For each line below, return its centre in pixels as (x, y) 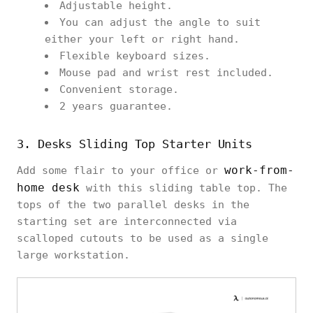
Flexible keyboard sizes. (135, 56)
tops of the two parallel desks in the (133, 204)
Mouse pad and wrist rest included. (166, 72)
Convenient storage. (119, 89)
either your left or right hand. (142, 39)
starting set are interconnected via (127, 221)
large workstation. (73, 255)
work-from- (259, 170)
